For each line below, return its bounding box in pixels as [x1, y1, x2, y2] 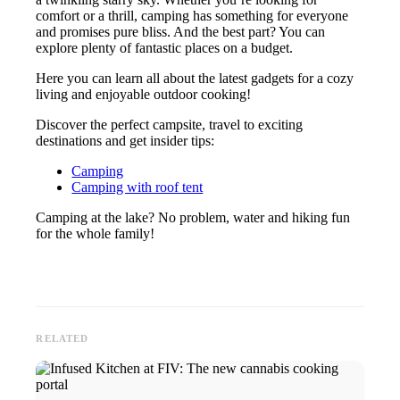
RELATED [36, 333, 89, 345]
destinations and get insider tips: [36, 133, 215, 149]
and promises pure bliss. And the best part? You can [36, 24, 326, 40]
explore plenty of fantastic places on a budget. [36, 40, 294, 56]
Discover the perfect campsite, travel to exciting [36, 117, 304, 133]
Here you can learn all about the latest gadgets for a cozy [36, 71, 354, 87]
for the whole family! [36, 226, 155, 242]
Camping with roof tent [71, 179, 204, 196]
